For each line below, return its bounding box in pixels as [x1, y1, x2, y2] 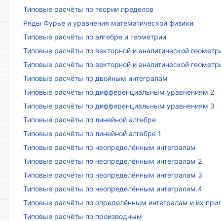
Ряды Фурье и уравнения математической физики [23, 19, 193, 28]
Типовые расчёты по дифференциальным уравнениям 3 [23, 102, 215, 110]
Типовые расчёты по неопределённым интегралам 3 [23, 171, 202, 180]
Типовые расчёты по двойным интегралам [23, 74, 168, 83]
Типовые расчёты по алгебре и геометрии [23, 33, 166, 41]
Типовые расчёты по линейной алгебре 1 [23, 129, 161, 138]
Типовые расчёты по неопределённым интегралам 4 [23, 184, 202, 193]
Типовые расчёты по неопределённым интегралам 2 [23, 157, 202, 166]
